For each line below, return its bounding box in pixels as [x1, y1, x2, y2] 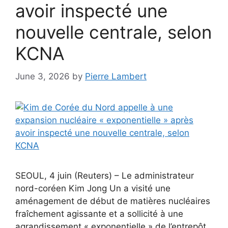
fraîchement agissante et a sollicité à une [15, 208, 183, 219]
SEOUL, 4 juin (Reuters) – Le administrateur [15, 170, 194, 181]
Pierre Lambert [85, 71, 147, 81]
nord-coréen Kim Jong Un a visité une [15, 183, 170, 193]
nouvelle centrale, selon [15, 21, 212, 43]
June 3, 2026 [15, 71, 70, 81]
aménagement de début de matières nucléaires [15, 195, 210, 206]
